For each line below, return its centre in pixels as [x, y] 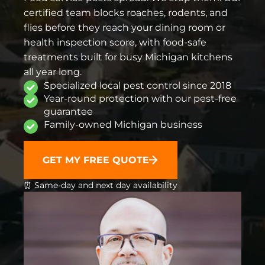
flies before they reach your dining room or [125, 27]
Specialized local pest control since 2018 [138, 85]
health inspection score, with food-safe [115, 42]
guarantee [68, 111]
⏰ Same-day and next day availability [101, 185]
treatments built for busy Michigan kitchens [128, 57]
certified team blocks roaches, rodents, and [126, 12]
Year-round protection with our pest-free [140, 98]
